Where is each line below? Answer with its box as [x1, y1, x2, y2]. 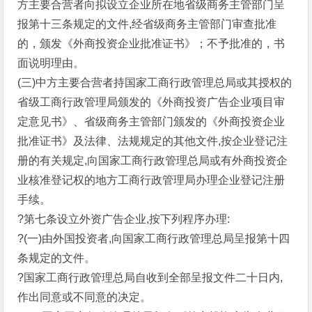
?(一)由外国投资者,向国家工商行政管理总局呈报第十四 [17, 233, 290, 244]
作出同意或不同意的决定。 [17, 291, 152, 303]
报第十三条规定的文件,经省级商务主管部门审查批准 [17, 18, 277, 30]
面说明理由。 [17, 57, 85, 69]
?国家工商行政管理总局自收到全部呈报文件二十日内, [17, 272, 283, 283]
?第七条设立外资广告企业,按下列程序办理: [17, 213, 231, 225]
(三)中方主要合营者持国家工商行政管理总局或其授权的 [17, 77, 292, 88]
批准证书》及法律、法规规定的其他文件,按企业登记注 [17, 135, 288, 147]
